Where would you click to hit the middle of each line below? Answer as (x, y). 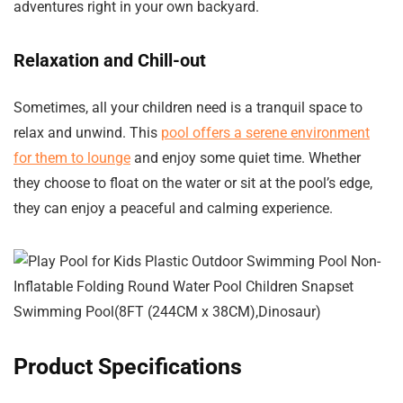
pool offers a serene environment (265, 133)
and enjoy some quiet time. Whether (246, 158)
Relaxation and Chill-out (110, 61)
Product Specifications (128, 367)
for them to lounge (72, 158)
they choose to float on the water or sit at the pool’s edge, (193, 184)
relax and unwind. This (87, 133)
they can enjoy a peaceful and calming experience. (173, 209)
